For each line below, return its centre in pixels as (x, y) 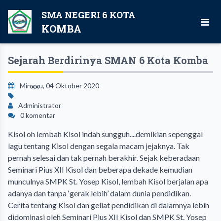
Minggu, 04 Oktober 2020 (59, 86)
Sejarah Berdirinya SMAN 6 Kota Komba (108, 60)
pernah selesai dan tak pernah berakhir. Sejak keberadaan (104, 158)
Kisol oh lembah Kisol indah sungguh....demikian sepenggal (105, 134)
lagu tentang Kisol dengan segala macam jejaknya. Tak (99, 146)
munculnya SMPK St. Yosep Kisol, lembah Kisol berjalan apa (108, 181)
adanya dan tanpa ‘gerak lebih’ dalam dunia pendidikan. (99, 193)
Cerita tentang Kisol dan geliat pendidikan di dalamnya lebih (109, 205)
